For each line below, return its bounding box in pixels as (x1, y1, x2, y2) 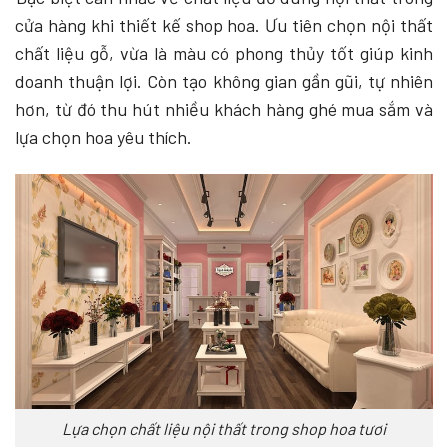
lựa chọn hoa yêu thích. (15, 125, 196, 148)
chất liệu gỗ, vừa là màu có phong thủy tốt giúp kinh (15, 41, 433, 64)
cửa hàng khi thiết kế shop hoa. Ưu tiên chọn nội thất (15, 13, 433, 36)
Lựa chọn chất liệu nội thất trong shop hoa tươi (62, 418, 386, 438)
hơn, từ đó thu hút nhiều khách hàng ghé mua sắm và (15, 97, 433, 120)
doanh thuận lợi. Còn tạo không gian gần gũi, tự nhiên (15, 69, 433, 92)
